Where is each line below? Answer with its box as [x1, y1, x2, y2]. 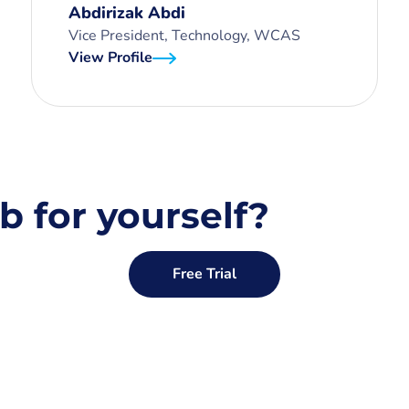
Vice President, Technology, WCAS [68, 26, 300, 46]
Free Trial [173, 264, 236, 284]
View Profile [68, 47, 152, 68]
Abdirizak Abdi [68, 2, 185, 24]
